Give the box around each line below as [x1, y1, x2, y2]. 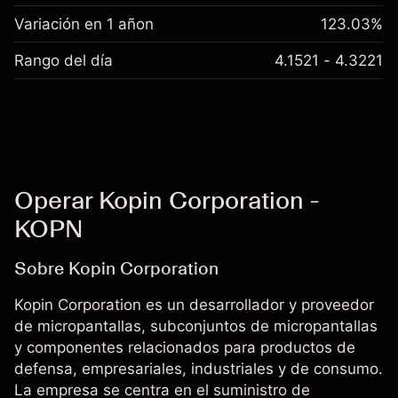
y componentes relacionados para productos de [14, 338, 355, 356]
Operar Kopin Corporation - [14, 185, 319, 215]
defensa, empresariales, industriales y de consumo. [14, 360, 383, 378]
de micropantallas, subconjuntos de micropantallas [14, 317, 378, 335]
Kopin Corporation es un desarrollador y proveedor [14, 296, 374, 314]
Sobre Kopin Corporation [14, 258, 219, 279]
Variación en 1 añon [14, 15, 154, 33]
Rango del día [14, 52, 113, 69]
